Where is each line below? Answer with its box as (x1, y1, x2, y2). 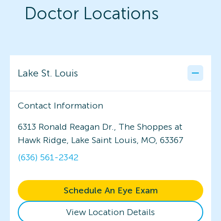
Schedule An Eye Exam (63, 184, 158, 196)
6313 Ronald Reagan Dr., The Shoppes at (18, 121, 183, 132)
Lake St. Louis (18, 67, 78, 79)
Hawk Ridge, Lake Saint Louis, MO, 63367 (18, 134, 184, 146)
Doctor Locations (25, 3, 159, 24)
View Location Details (66, 206, 155, 218)
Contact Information (18, 100, 103, 111)
